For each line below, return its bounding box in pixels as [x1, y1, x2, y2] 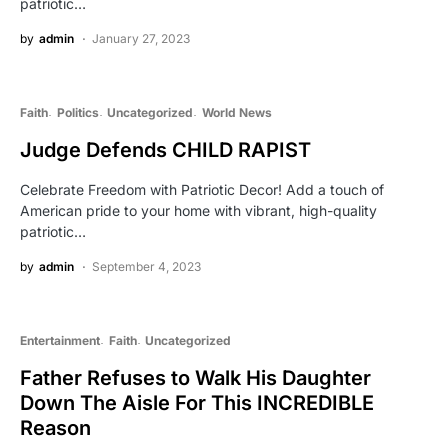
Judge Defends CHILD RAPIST [20, 138, 311, 163]
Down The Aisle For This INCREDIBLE [20, 391, 374, 416]
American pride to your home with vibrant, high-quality [20, 202, 377, 220]
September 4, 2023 [92, 259, 201, 275]
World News [201, 105, 272, 121]
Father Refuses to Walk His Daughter [20, 366, 371, 391]
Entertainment [20, 333, 100, 349]
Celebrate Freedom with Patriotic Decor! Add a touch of [20, 181, 384, 199]
